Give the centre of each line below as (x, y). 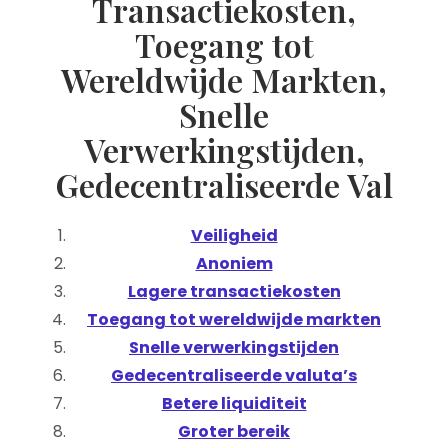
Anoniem (234, 263)
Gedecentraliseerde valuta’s (234, 375)
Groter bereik (234, 431)
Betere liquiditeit (234, 403)
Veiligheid (234, 235)
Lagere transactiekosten (234, 291)
